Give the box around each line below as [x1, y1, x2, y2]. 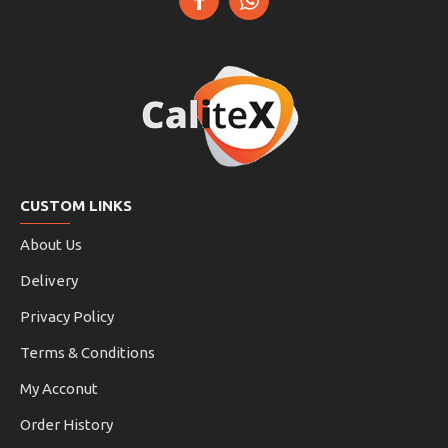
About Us [20, 236, 82, 253]
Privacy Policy [20, 308, 114, 325]
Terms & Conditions [20, 344, 155, 361]
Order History [20, 416, 113, 433]
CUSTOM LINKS [20, 197, 132, 214]
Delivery [20, 272, 78, 289]
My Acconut [20, 380, 98, 397]
